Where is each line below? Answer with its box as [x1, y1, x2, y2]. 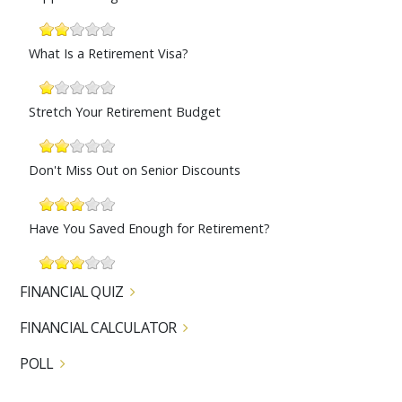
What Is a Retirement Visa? [29, 45, 189, 63]
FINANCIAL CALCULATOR [20, 318, 177, 338]
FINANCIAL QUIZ [20, 282, 124, 302]
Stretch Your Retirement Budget [29, 103, 222, 121]
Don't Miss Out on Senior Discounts [29, 162, 241, 179]
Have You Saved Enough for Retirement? [29, 220, 271, 238]
